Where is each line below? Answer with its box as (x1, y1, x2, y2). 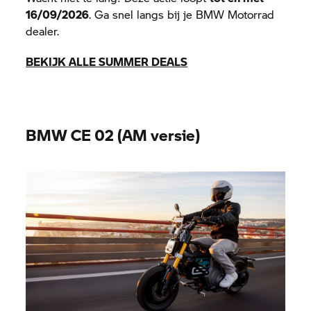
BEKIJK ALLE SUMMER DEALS (26, 53, 188, 69)
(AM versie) (113, 124, 201, 146)
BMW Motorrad (196, 6, 275, 22)
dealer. (26, 23, 60, 39)
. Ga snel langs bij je (89, 6, 196, 22)
